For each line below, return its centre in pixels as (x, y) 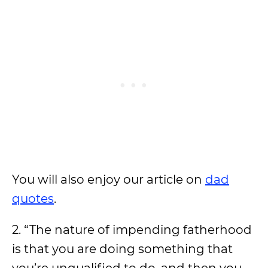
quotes (33, 199)
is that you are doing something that (122, 249)
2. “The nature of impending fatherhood (132, 230)
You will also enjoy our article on (109, 179)
